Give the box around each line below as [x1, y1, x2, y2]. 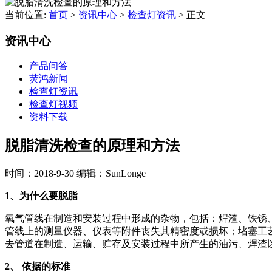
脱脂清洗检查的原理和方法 [5, 138, 180, 154]
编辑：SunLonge [76, 168, 146, 179]
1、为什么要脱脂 [5, 191, 78, 202]
